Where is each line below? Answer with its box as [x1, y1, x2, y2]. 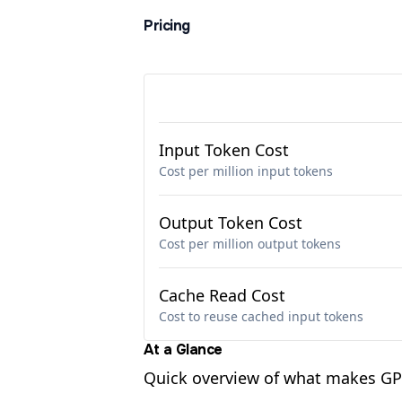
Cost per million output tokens [159, 235, 341, 252]
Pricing [144, 15, 190, 35]
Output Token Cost [159, 212, 302, 233]
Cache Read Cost [159, 284, 285, 306]
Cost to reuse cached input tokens [159, 308, 363, 325]
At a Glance [144, 340, 223, 359]
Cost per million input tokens [159, 162, 333, 179]
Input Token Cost [159, 139, 289, 161]
